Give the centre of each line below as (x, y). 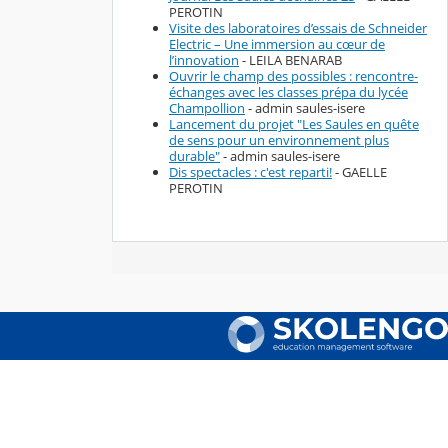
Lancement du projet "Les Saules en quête (294, 124)
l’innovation (204, 60)
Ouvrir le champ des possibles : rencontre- (293, 76)
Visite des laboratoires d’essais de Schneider (298, 28)
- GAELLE (359, 172)
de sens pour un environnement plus (279, 140)
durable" (194, 156)
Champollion (207, 108)
